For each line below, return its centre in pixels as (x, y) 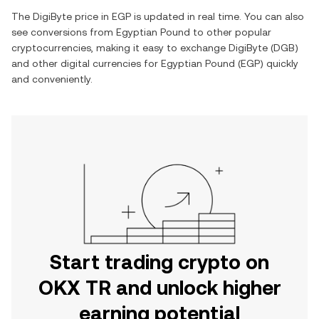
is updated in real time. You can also (218, 16)
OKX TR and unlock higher (159, 288)
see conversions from (64, 32)
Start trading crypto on (159, 262)
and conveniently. (52, 79)
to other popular (231, 32)
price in (92, 16)
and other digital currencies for (86, 63)
